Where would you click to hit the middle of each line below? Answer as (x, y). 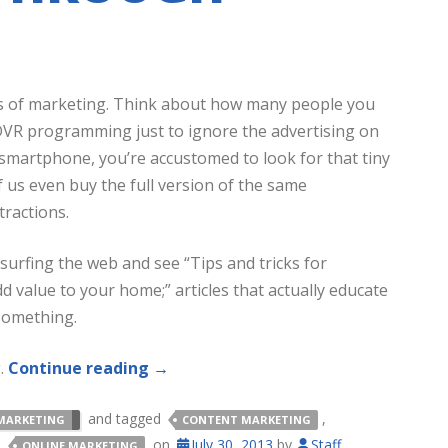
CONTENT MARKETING (246, 419)
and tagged (124, 418)
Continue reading (80, 368)
